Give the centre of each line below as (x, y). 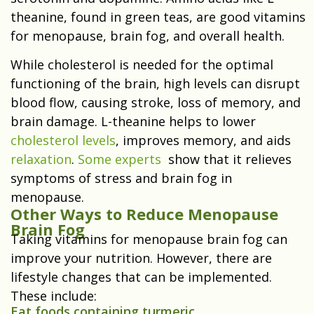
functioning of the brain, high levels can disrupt (155, 84)
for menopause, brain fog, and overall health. (148, 36)
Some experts (121, 159)
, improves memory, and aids (203, 141)
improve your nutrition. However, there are (141, 258)
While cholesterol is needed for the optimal (142, 65)
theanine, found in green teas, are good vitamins (158, 17)
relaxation (41, 159)
